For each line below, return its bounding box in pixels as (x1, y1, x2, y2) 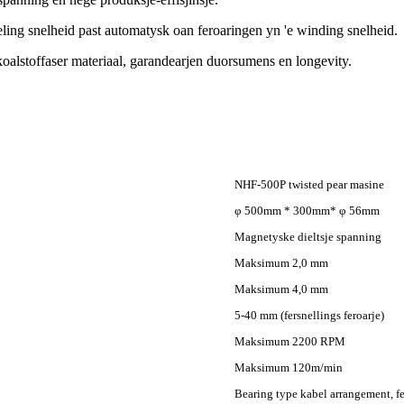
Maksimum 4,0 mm (234, 282, 328, 297)
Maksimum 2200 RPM (234, 335, 345, 349)
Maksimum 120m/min (234, 361, 343, 375)
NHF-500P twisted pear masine (234, 178, 384, 192)
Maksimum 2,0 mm (234, 256, 328, 271)
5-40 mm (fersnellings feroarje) (234, 308, 384, 323)
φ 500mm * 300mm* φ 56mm (234, 204, 380, 218)
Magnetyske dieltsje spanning (234, 230, 381, 244)
